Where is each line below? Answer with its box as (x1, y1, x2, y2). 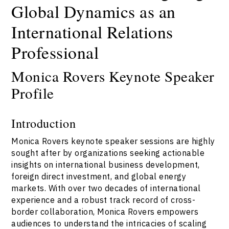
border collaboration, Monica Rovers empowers (11, 206, 199, 217)
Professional (11, 41, 99, 64)
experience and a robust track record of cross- (11, 194, 196, 205)
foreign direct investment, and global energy (11, 171, 187, 182)
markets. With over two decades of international (11, 182, 201, 194)
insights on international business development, (11, 159, 200, 170)
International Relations (11, 20, 173, 43)
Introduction (11, 114, 76, 132)
